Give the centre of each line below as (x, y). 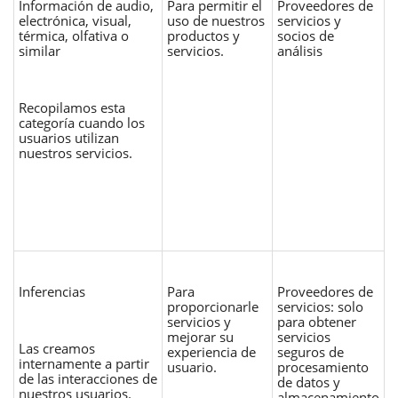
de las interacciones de (88, 378)
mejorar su (200, 336)
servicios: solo (320, 306)
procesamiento (323, 366)
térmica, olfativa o (74, 35)
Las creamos (57, 348)
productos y (203, 35)
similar (40, 50)
